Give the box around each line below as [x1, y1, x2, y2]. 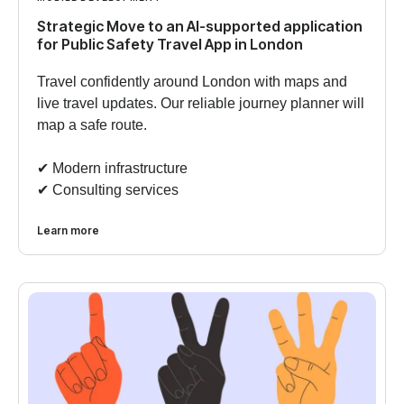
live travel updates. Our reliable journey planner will [37, 95, 364, 111]
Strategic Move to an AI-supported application [37, 16, 363, 35]
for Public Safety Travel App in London [37, 34, 303, 53]
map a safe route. [37, 116, 147, 133]
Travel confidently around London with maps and [37, 73, 347, 89]
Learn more [37, 223, 99, 237]
